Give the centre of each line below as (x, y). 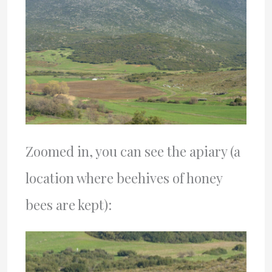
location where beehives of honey (124, 178)
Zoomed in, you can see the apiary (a (133, 151)
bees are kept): (68, 205)
